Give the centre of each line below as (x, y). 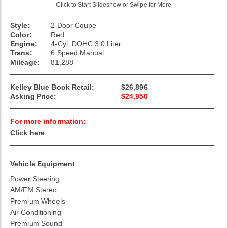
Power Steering (35, 178)
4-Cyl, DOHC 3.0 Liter (86, 44)
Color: (21, 34)
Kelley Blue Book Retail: (52, 87)
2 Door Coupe (74, 25)
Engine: (24, 44)
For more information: (48, 121)
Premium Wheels (38, 201)
